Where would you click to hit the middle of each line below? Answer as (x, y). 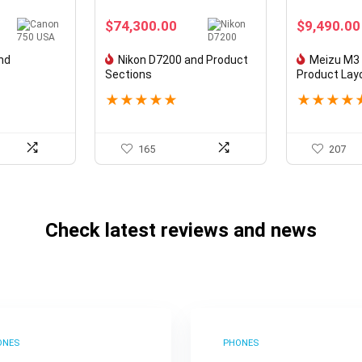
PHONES (240, 343)
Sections (129, 74)
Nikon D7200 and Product (183, 59)
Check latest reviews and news (181, 230)
